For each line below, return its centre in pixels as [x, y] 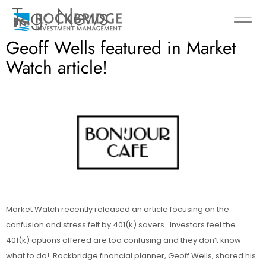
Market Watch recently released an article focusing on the [118, 210]
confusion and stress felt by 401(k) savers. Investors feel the [121, 225]
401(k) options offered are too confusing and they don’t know [123, 240]
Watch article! [57, 67]
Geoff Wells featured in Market [121, 48]
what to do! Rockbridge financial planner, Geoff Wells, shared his [131, 256]
